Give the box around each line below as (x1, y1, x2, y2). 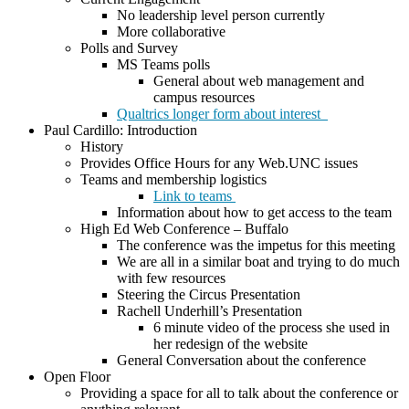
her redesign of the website (153, 336, 308, 352)
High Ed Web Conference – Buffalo (80, 221, 288, 237)
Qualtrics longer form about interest (117, 106, 328, 122)
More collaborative (117, 24, 225, 40)
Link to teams (153, 188, 236, 204)
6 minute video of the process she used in (153, 320, 390, 336)
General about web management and (153, 73, 364, 89)
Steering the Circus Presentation (117, 287, 300, 303)
